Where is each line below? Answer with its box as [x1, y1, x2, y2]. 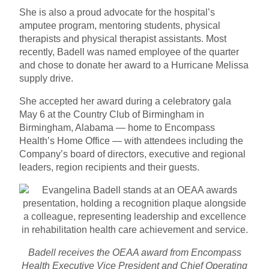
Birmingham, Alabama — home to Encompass [19, 122, 215, 133]
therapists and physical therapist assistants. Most [19, 34, 226, 44]
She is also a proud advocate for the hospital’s [19, 7, 215, 18]
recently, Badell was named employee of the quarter [19, 47, 239, 58]
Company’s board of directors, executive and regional [19, 149, 246, 160]
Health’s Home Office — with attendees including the [19, 136, 243, 147]
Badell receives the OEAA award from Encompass [28, 247, 241, 258]
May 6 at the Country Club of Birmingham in [19, 109, 204, 120]
